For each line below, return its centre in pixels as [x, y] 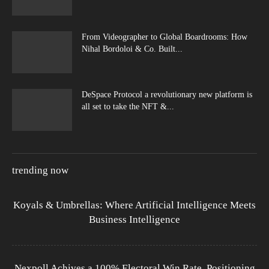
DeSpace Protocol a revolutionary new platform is [167, 95]
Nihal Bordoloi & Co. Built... [132, 49]
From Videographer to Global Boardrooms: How [165, 37]
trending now [40, 171]
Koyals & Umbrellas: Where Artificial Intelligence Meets [134, 205]
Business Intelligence [134, 220]
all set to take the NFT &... [128, 107]
